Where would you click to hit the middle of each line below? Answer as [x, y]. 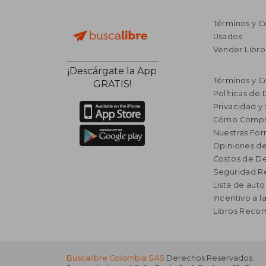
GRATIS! [113, 84]
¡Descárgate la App [113, 71]
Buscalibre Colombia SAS [115, 258]
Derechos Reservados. [209, 258]
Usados [227, 36]
